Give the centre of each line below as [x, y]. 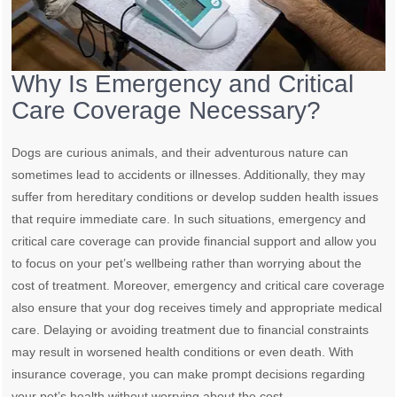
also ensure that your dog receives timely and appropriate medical [197, 308]
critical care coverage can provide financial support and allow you [195, 241]
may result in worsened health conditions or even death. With [183, 352]
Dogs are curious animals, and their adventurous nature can [180, 153]
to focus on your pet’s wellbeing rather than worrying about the [187, 264]
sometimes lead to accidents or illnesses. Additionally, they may [189, 175]
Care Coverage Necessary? [167, 111]
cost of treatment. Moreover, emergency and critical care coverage [198, 286]
